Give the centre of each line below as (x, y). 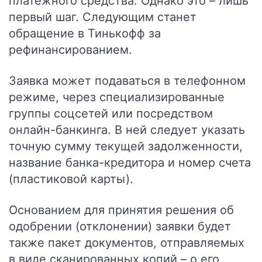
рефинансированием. (70, 50)
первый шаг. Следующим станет (103, 17)
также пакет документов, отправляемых (127, 243)
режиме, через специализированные (117, 97)
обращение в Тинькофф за (85, 33)
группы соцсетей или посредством (111, 113)
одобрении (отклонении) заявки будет (120, 226)
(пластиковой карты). (71, 179)
